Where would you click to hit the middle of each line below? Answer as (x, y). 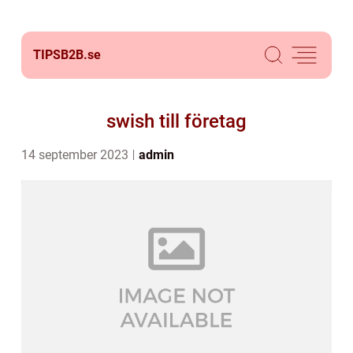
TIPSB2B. (60, 55)
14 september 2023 (76, 155)
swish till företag (176, 121)
